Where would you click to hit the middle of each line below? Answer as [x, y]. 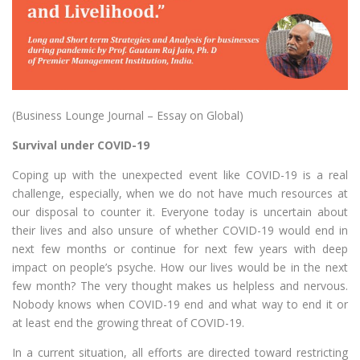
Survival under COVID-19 [81, 145]
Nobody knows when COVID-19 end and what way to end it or [180, 305]
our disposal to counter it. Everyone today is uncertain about [180, 212]
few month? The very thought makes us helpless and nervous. [180, 286]
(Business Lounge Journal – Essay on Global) [128, 116]
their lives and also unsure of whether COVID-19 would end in [180, 231]
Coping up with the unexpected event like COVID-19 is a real [180, 175]
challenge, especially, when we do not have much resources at [180, 194]
